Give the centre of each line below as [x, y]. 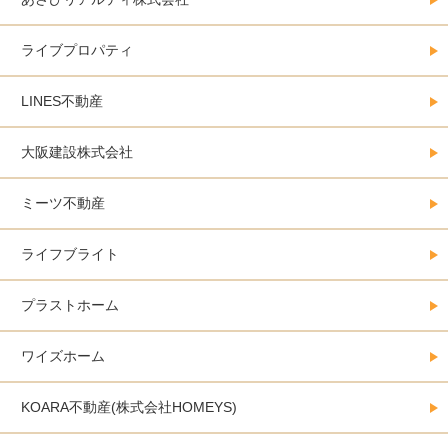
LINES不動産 [62, 101]
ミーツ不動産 [63, 203]
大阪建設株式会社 [77, 152]
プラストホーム [70, 305]
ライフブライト [70, 254]
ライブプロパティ [77, 50]
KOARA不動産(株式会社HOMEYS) [129, 407]
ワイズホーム [63, 356]
